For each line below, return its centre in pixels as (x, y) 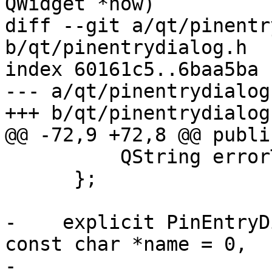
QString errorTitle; (63, 157)
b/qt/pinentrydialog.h (126, 48)
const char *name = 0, (126, 244)
